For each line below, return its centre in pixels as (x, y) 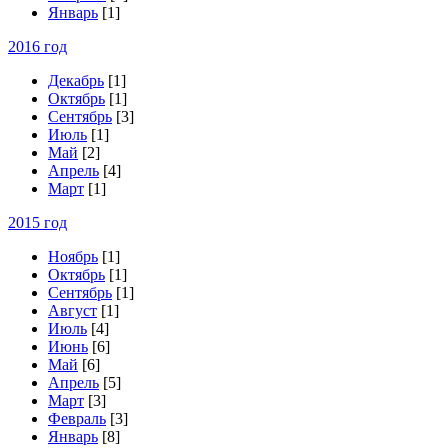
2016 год (37, 46)
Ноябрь (73, 256)
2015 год (37, 222)
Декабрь (76, 80)
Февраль (77, 418)
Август (72, 310)
